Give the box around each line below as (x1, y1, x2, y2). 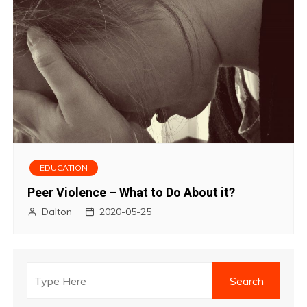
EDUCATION (40, 162, 88, 173)
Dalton (42, 206, 73, 219)
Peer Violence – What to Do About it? (27, 185, 236, 200)
